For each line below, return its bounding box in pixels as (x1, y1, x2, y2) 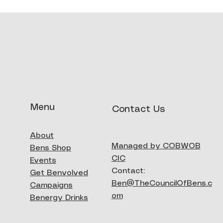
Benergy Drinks (29, 194, 88, 202)
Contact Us (111, 105, 165, 114)
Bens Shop (29, 144, 71, 152)
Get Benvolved (29, 169, 88, 177)
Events (29, 157, 56, 165)
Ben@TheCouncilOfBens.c (111, 180, 212, 188)
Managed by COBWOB (111, 142, 201, 150)
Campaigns (29, 182, 73, 190)
